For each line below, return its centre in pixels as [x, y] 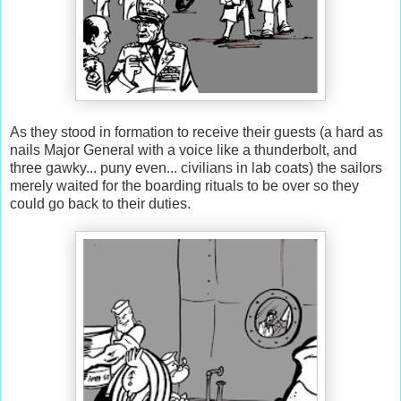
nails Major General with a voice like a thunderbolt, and [183, 149]
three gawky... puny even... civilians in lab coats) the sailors [196, 167]
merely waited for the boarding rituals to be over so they [184, 185]
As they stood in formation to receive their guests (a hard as [196, 132]
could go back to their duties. [100, 203]
